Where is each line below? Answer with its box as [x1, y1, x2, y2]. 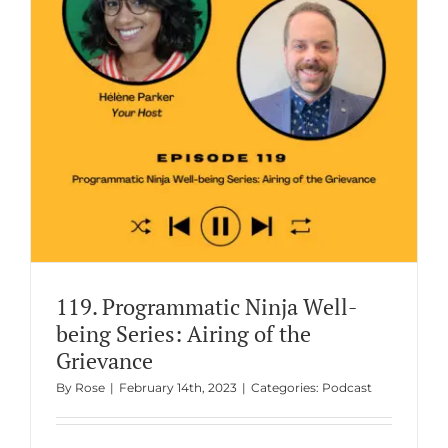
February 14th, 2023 [118, 379, 237, 395]
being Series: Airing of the [55, 318, 311, 348]
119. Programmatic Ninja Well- [55, 291, 357, 321]
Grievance [55, 345, 153, 375]
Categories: [250, 379, 322, 395]
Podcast [321, 379, 372, 395]
